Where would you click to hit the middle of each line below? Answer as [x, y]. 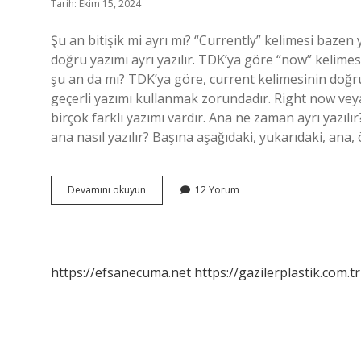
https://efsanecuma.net [121, 272]
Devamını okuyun [107, 190]
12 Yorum [217, 190]
